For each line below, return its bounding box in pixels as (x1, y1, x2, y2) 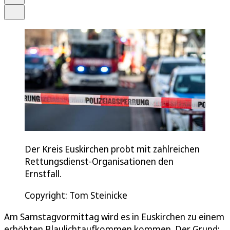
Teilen (13, 5, 31, 13)
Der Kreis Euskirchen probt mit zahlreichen (25, 142, 200, 155)
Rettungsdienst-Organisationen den (25, 155, 174, 167)
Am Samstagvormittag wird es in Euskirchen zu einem (4, 210, 224, 223)
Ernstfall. (25, 167, 62, 180)
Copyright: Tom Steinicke (25, 188, 127, 201)
